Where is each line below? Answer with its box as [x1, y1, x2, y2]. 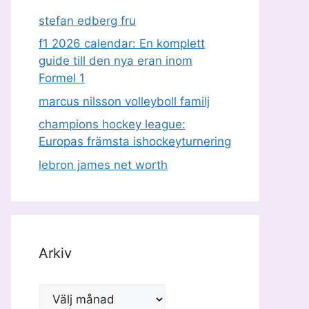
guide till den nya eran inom [39, 54, 192, 68]
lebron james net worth [39, 157, 168, 172]
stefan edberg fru [39, 13, 136, 28]
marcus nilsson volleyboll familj [39, 94, 210, 108]
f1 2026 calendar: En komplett [39, 37, 205, 50]
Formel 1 [39, 71, 85, 85]
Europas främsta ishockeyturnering [39, 134, 231, 148]
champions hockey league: [39, 117, 186, 131]
